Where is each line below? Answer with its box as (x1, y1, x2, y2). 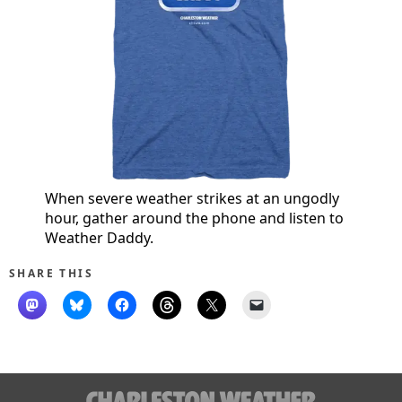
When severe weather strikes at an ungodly (45, 188, 339, 208)
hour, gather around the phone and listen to (45, 207, 344, 228)
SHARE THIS (9, 265, 93, 281)
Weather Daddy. (45, 227, 153, 248)
